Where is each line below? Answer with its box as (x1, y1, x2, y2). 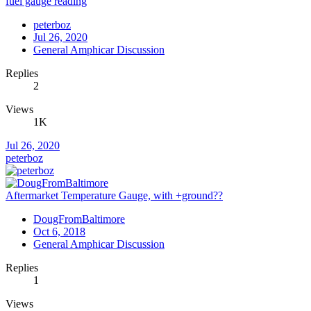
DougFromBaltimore (33, 212, 125, 225)
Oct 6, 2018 (33, 225, 85, 237)
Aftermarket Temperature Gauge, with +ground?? (6, 189, 223, 201)
